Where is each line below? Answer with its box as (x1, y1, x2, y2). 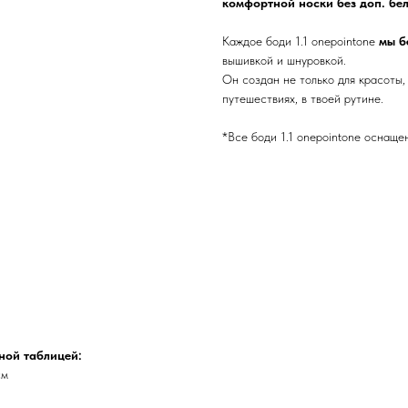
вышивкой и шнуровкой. (222, 53, 346, 68)
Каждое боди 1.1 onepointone (222, 34, 379, 49)
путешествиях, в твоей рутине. (222, 91, 383, 107)
